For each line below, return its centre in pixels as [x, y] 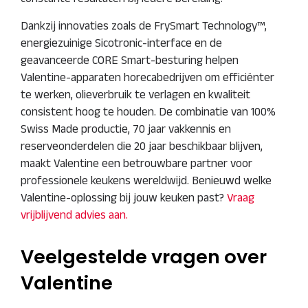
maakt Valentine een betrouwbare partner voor [136, 163]
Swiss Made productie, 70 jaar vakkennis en [126, 129]
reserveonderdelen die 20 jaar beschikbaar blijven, [142, 146]
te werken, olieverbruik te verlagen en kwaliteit [135, 94]
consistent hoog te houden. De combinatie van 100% [148, 111]
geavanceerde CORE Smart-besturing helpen [130, 60]
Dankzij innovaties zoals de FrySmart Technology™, [144, 25]
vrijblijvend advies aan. [74, 214]
